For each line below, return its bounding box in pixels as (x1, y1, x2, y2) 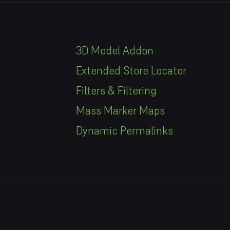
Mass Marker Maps (75, 104, 165, 118)
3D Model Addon (75, 44, 154, 57)
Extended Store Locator (75, 64, 186, 78)
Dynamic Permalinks (75, 124, 173, 138)
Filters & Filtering (75, 84, 157, 98)
